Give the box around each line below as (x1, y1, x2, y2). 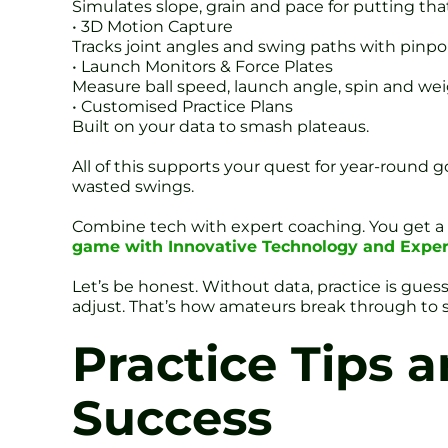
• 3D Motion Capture (72, 16, 233, 36)
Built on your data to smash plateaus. (72, 116, 369, 136)
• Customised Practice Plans (72, 96, 293, 116)
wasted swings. (72, 176, 194, 196)
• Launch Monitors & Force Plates (72, 56, 333, 76)
